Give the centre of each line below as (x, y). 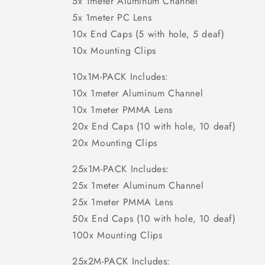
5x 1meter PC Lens (112, 17)
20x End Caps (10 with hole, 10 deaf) (154, 126)
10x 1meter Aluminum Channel (138, 93)
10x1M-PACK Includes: (120, 77)
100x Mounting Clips (117, 235)
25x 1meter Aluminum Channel (138, 185)
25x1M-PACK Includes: (121, 169)
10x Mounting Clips (114, 51)
